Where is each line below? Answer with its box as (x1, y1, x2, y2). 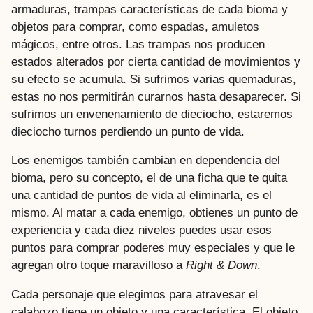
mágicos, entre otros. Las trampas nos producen (11, 38, 265, 52)
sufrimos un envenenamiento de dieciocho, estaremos (11, 108, 293, 122)
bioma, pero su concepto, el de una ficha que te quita (11, 171, 287, 185)
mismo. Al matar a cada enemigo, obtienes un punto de (11, 206, 298, 220)
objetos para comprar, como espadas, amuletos (11, 20, 259, 34)
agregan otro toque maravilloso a (11, 259, 186, 272)
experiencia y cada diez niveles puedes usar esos (11, 224, 272, 238)
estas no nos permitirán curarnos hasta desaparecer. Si (11, 90, 301, 104)
